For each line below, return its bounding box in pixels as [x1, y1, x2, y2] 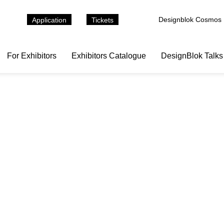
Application [32, 16, 66, 24]
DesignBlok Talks [161, 51, 223, 60]
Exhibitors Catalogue [71, 51, 146, 60]
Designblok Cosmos [158, 15, 221, 23]
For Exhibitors [7, 51, 56, 60]
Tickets [91, 16, 113, 24]
